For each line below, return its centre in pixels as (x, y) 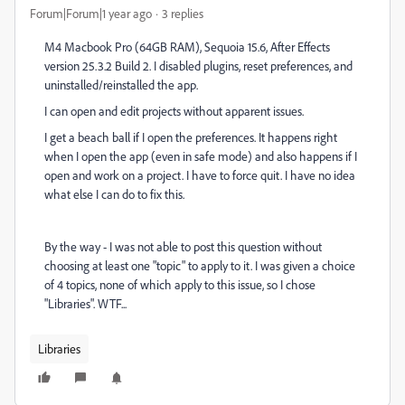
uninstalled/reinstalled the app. (122, 85)
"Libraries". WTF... (85, 303)
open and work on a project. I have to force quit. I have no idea (200, 175)
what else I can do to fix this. (114, 194)
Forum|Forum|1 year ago (91, 13)
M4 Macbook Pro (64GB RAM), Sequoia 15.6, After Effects (187, 47)
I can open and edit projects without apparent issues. (175, 111)
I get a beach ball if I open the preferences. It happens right (191, 137)
